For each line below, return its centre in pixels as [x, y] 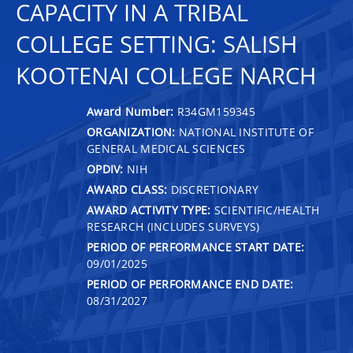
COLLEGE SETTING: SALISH [156, 44]
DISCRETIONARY [213, 189]
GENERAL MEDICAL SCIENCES [166, 148]
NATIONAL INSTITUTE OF [244, 132]
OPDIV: [105, 169]
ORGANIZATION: [131, 132]
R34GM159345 [216, 111]
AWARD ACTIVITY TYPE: [149, 210]
